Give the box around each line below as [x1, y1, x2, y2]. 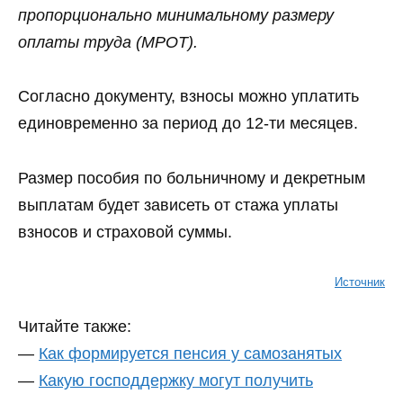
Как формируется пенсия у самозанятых [39, 344, 342, 363]
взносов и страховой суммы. [18, 222, 232, 241]
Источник [335, 275, 385, 290]
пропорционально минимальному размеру [18, 5, 334, 24]
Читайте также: [18, 317, 131, 336]
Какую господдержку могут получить [39, 371, 313, 390]
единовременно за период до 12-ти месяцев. [18, 114, 358, 133]
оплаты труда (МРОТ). [18, 32, 198, 51]
